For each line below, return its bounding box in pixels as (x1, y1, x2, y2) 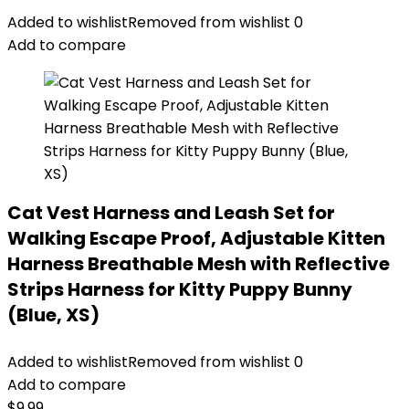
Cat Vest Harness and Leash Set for (7, 200, 335, 225)
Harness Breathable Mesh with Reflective (7, 251, 390, 277)
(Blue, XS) (7, 302, 100, 328)
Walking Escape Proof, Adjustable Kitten (7, 225, 385, 251)
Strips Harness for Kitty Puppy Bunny (7, 277, 352, 302)
